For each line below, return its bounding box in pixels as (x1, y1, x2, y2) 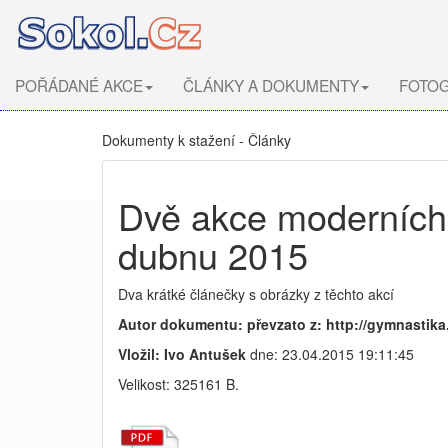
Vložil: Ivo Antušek (118, 344, 246, 364)
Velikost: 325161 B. (118, 374, 239, 394)
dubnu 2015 (118, 229, 308, 280)
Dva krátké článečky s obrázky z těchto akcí (118, 284, 394, 304)
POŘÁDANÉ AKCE (15, 74, 143, 96)
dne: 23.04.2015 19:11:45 (246, 344, 414, 364)
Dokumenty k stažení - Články (102, 130, 291, 150)
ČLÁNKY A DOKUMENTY (183, 74, 359, 96)
